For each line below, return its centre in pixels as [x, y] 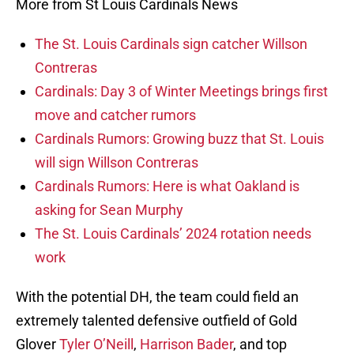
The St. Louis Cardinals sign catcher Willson [171, 44]
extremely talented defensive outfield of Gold [156, 321]
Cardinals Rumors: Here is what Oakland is [167, 186]
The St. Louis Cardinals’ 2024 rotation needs [173, 234]
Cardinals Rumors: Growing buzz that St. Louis [179, 139]
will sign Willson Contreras [117, 163]
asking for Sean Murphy [109, 210]
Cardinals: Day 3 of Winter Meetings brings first [181, 92]
